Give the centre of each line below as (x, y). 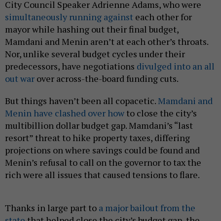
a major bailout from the (147, 208)
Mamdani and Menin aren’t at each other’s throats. (107, 42)
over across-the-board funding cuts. (107, 79)
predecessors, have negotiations (71, 66)
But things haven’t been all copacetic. (81, 101)
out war (20, 79)
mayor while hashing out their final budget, (92, 29)
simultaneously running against (69, 17)
